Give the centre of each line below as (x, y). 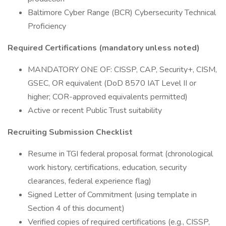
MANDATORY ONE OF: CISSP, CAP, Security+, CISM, (122, 70)
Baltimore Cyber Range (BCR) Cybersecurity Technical (122, 13)
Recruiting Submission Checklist (70, 132)
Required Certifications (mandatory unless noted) (104, 48)
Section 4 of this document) (76, 208)
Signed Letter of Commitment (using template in (112, 195)
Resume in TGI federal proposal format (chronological (120, 154)
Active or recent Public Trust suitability (95, 110)
